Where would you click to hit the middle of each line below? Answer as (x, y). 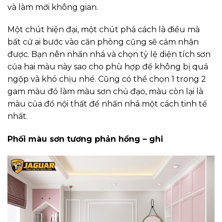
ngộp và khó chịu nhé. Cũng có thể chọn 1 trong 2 (107, 79)
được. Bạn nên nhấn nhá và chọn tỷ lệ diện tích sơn (109, 55)
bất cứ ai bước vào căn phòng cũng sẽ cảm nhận (103, 42)
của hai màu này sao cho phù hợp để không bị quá (108, 67)
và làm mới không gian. (53, 7)
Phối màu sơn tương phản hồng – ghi (85, 139)
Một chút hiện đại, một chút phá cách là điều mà (104, 30)
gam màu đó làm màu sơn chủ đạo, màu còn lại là (105, 92)
